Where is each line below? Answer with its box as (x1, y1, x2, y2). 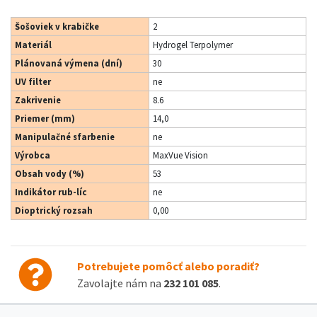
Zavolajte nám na (76, 276, 163, 291)
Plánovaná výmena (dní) (15, 57, 122, 69)
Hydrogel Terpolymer (153, 39, 233, 51)
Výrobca (15, 149, 50, 161)
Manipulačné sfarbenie (15, 131, 115, 143)
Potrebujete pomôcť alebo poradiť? (76, 259, 260, 274)
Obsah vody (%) (15, 168, 84, 180)
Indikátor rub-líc (15, 186, 87, 198)
